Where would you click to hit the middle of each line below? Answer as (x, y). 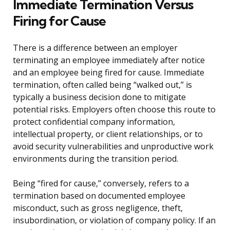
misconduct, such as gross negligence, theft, (98, 208)
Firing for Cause (59, 21)
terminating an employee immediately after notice (109, 60)
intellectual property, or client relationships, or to (108, 134)
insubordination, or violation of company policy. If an (114, 221)
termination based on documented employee (99, 196)
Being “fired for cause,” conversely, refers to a (101, 184)
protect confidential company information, (94, 122)
